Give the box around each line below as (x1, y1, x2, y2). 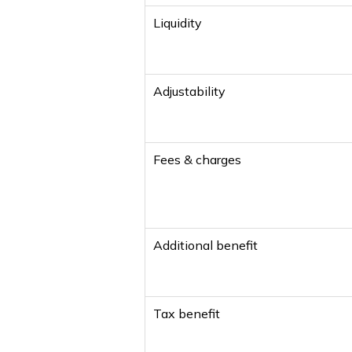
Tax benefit (153, 305, 220, 321)
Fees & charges (153, 151, 241, 167)
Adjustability (153, 82, 225, 99)
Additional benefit (153, 236, 258, 253)
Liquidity (153, 14, 202, 31)
